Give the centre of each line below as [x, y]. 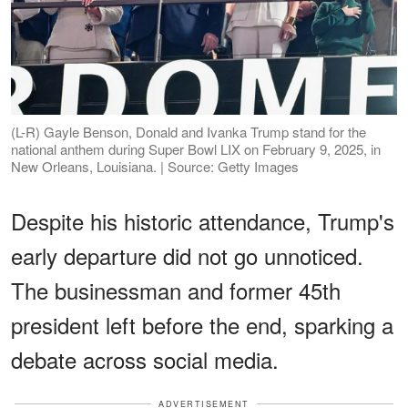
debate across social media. [145, 359]
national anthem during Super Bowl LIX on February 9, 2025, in [196, 148]
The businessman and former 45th [176, 290]
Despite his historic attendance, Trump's [203, 220]
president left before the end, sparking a [202, 324]
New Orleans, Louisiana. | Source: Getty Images [155, 166]
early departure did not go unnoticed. [187, 255]
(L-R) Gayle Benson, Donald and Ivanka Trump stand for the [189, 131]
